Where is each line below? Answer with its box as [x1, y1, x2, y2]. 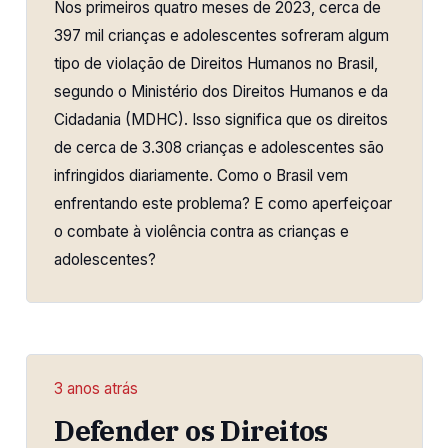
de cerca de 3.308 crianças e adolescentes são [54, 138, 385, 158]
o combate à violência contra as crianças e [54, 222, 350, 242]
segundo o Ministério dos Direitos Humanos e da [54, 82, 389, 102]
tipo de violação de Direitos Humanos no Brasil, [54, 54, 379, 74]
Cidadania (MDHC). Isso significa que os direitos [54, 110, 389, 130]
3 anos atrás [54, 378, 139, 398]
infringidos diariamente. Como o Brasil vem [54, 166, 349, 186]
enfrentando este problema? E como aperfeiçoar [54, 194, 393, 214]
